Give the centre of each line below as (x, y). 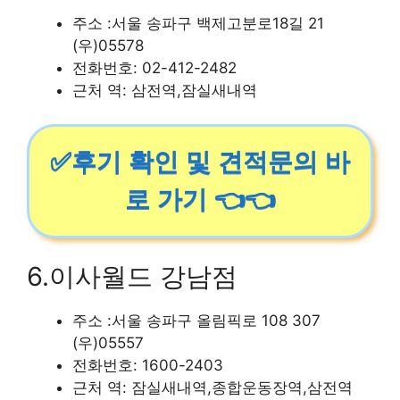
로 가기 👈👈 (200, 200)
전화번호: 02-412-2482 (154, 67)
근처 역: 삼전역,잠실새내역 (165, 90)
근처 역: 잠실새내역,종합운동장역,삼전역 (212, 387)
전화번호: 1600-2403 (148, 365)
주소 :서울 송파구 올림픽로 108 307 (196, 320)
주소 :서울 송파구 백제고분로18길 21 (198, 23)
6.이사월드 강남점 (132, 276)
